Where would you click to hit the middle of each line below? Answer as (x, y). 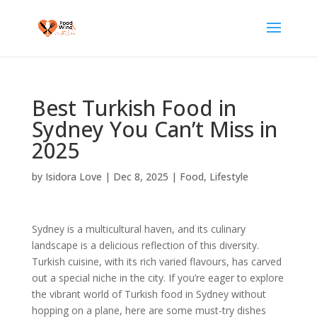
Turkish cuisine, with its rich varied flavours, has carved (156, 261)
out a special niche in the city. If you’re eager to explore (157, 278)
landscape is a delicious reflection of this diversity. (145, 245)
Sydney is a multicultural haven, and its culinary (138, 229)
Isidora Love (73, 177)
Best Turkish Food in (134, 108)
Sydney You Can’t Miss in (154, 129)
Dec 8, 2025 (140, 177)
